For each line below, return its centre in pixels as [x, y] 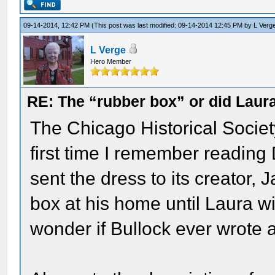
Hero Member [111, 61]
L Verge [108, 50]
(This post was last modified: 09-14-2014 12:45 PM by [173, 25]
